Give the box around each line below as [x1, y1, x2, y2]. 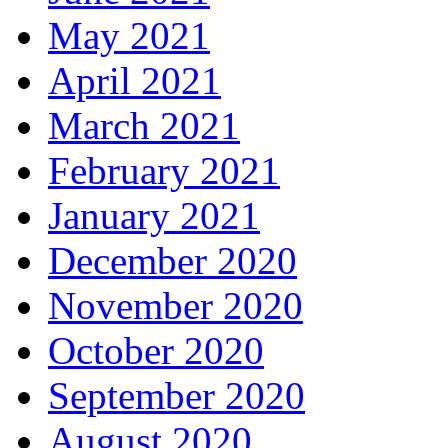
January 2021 [48, 194, 260, 238]
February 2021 [48, 149, 280, 193]
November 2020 [48, 284, 303, 328]
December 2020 [48, 239, 297, 283]
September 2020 [48, 374, 305, 418]
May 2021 [48, 14, 210, 58]
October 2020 [48, 329, 264, 373]
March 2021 [48, 104, 240, 148]
